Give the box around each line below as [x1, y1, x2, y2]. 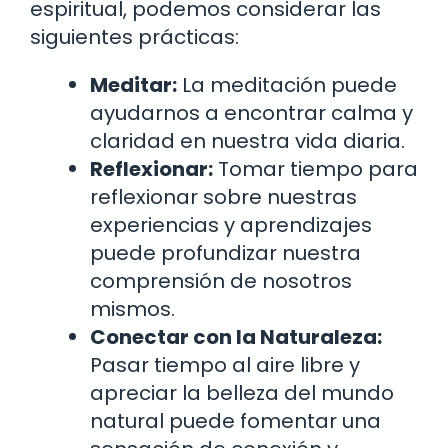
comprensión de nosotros [90, 267, 352, 296]
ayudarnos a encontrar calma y [90, 99, 413, 128]
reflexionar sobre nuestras [90, 183, 357, 212]
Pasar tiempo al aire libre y [90, 351, 360, 380]
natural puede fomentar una [90, 407, 381, 436]
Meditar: [90, 71, 177, 100]
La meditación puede [177, 71, 397, 100]
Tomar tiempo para [213, 155, 418, 184]
